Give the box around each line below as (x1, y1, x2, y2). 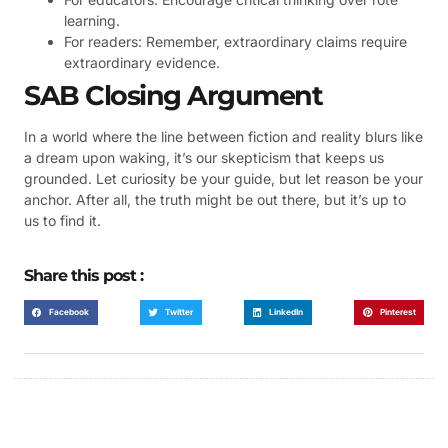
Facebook (49, 306, 90, 317)
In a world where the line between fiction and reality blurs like (24, 128, 423, 146)
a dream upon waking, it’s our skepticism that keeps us (24, 149, 384, 167)
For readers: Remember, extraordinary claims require (64, 33, 407, 51)
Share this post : (24, 265, 143, 285)
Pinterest (379, 306, 416, 317)
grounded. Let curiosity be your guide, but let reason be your (24, 170, 423, 188)
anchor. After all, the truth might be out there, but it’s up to (24, 191, 406, 209)
